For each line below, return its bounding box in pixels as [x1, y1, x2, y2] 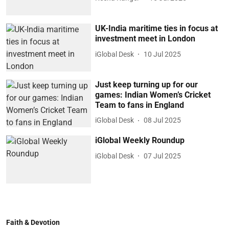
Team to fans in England [95, 100, 185, 110]
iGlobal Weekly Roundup [95, 135, 185, 146]
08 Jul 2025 [144, 116, 181, 125]
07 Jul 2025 [144, 151, 181, 160]
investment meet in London [95, 34, 196, 43]
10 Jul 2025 [144, 50, 181, 58]
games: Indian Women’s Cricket [95, 89, 211, 100]
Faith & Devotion [6, 218, 60, 226]
